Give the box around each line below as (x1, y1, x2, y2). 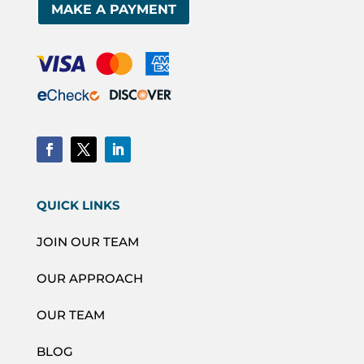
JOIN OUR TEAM (36, 233, 139, 249)
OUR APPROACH (36, 270, 143, 286)
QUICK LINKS (36, 197, 120, 213)
